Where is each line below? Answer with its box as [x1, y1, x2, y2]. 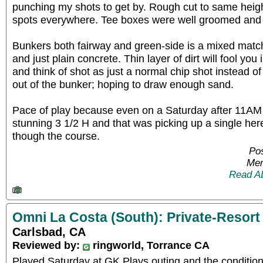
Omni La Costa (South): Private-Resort [12, 209, 260, 225]
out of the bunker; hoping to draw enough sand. [12, 78, 234, 90]
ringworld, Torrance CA [90, 238, 210, 251]
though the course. [12, 130, 100, 142]
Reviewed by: [12, 238, 83, 251]
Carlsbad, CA [12, 225, 86, 238]
